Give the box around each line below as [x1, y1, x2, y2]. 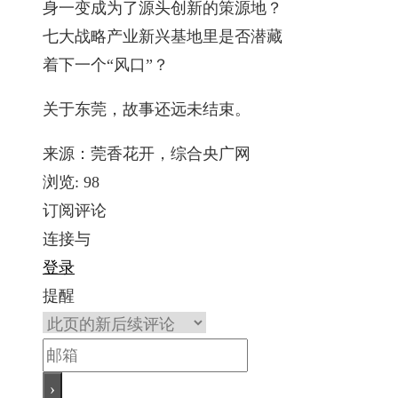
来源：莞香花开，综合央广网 [43, 144, 251, 163]
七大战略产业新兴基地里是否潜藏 [43, 27, 283, 45]
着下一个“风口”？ [43, 55, 169, 74]
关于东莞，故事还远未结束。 [43, 99, 251, 118]
